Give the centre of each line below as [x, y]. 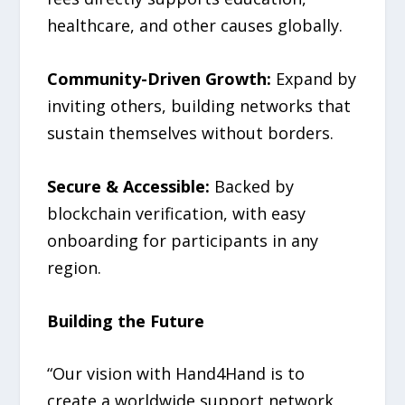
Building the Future [126, 320]
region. [75, 267]
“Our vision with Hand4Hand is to [176, 374]
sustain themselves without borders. [191, 133]
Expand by [316, 79]
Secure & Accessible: [129, 186]
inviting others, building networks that [199, 106]
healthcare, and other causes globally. [195, 26]
